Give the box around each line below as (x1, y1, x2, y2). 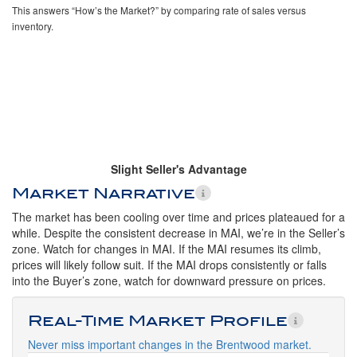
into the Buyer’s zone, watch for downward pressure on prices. (12, 273, 326, 288)
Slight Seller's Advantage (110, 161, 247, 177)
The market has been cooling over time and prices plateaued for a (12, 209, 345, 225)
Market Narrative (12, 184, 195, 202)
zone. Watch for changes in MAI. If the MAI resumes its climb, (12, 241, 321, 257)
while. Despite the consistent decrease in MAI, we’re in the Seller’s (12, 225, 345, 241)
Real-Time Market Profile (28, 312, 288, 329)
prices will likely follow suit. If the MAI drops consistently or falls (12, 257, 327, 273)
